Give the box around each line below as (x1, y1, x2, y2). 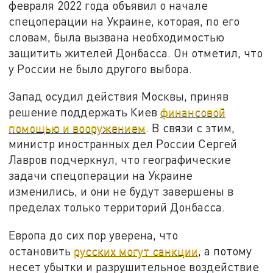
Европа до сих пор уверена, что (9, 227, 179, 242)
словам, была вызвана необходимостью (9, 29, 225, 44)
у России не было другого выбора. (9, 61, 193, 76)
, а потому (198, 243, 252, 258)
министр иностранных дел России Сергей (9, 136, 238, 151)
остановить (9, 243, 74, 258)
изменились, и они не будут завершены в (9, 184, 234, 199)
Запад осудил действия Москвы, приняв (9, 89, 229, 104)
